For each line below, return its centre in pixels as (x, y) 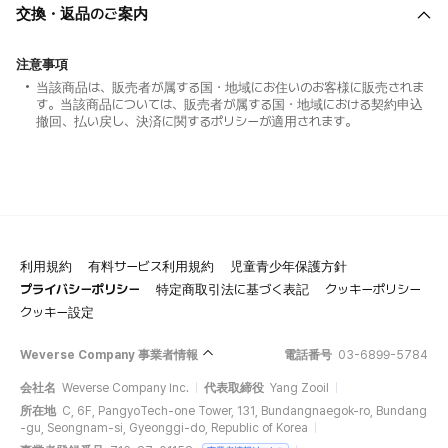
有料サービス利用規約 (151, 266)
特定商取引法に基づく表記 (232, 289)
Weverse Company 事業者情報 (109, 354)
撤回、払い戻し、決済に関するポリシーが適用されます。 (196, 121)
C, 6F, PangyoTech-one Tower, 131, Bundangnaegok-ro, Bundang (244, 411)
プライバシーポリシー (80, 289)
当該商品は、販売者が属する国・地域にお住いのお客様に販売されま (230, 87)
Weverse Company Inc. (125, 388)
